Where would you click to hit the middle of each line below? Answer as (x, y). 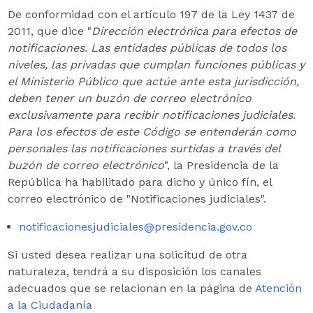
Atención (278, 288)
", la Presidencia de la (221, 165)
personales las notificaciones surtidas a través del (144, 148)
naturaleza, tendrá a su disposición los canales (134, 271)
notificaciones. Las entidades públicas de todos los (147, 48)
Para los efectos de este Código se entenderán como (152, 131)
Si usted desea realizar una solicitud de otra (127, 254)
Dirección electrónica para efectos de (194, 31)
